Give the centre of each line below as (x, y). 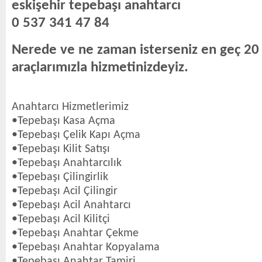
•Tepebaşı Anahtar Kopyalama (86, 247)
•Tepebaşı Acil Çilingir (65, 191)
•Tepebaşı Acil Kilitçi (61, 219)
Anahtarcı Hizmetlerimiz (70, 107)
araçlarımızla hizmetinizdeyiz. (100, 68)
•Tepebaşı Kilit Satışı (61, 149)
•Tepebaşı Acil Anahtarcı (71, 205)
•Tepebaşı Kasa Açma (63, 121)
